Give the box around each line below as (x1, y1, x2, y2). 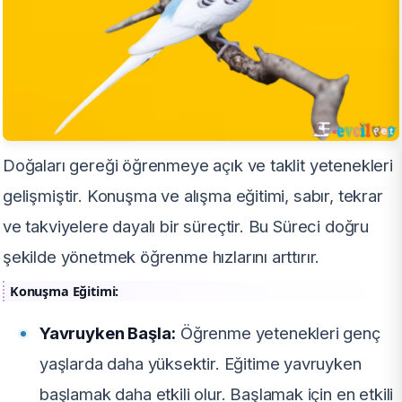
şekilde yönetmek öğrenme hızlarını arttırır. (3, 247, 320, 267)
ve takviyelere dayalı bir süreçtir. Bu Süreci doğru (3, 216, 370, 237)
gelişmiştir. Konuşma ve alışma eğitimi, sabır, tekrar (3, 186, 383, 206)
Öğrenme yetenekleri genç (176, 323, 380, 344)
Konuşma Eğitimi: (10, 283, 119, 301)
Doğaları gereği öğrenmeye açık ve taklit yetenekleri (3, 155, 393, 176)
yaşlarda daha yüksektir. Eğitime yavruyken (39, 354, 362, 374)
